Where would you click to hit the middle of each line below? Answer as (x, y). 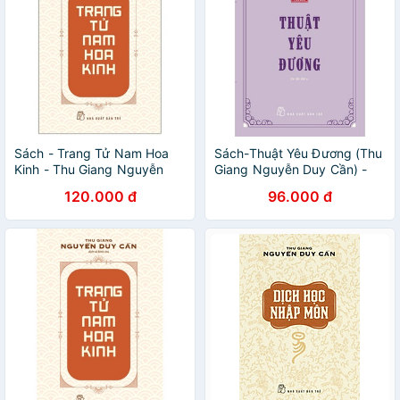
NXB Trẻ (239, 185)
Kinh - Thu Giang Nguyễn (89, 169)
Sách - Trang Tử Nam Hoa (92, 153)
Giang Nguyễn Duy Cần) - (291, 169)
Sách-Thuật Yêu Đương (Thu (299, 153)
